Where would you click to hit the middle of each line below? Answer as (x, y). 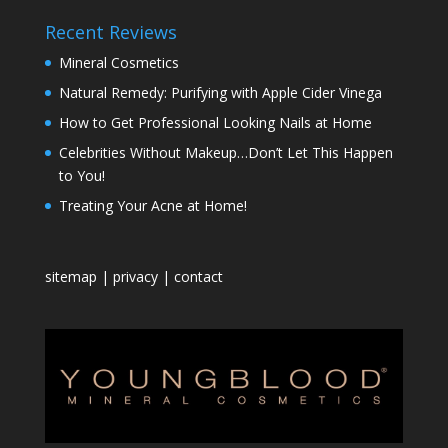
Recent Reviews (110, 32)
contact (198, 277)
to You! (81, 176)
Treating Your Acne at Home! (152, 206)
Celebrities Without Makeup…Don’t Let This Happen (225, 153)
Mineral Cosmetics (118, 63)
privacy (135, 277)
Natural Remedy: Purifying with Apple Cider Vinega (220, 93)
